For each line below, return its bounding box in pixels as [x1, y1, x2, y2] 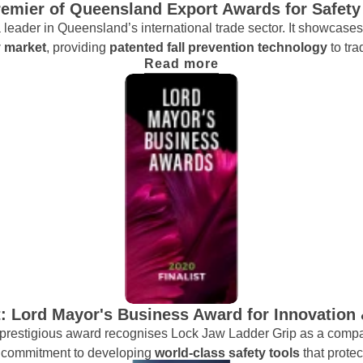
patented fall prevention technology [109, 41, 331, 55]
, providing [46, 41, 109, 55]
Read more [144, 57, 219, 71]
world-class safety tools [154, 346, 303, 361]
